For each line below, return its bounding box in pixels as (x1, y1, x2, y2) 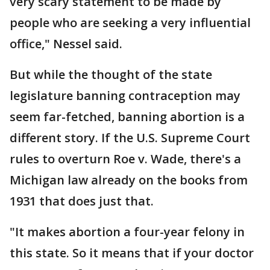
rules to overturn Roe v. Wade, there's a (10, 151, 241, 167)
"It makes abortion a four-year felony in (10, 224, 245, 240)
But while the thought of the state (10, 66, 212, 83)
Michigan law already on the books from (10, 172, 248, 188)
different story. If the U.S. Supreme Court (10, 130, 250, 146)
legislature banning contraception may (10, 87, 240, 104)
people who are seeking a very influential (10, 14, 251, 31)
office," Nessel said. (10, 36, 122, 52)
